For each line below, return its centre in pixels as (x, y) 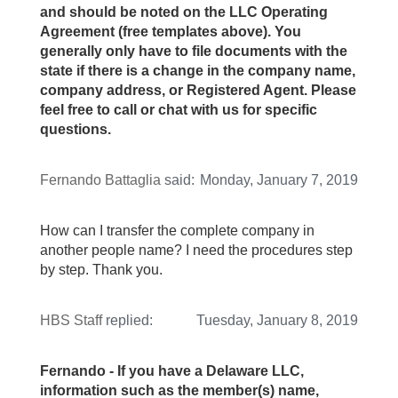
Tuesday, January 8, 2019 (277, 321)
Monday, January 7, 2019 (279, 180)
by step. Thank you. (101, 270)
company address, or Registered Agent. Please (198, 91)
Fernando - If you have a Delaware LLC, (172, 371)
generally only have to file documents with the (194, 52)
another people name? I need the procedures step (196, 251)
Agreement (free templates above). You (171, 32)
